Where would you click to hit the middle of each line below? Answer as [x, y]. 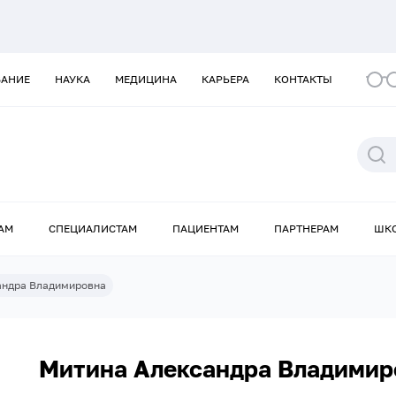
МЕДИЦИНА [146, 79]
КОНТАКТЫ [303, 79]
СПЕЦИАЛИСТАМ [93, 229]
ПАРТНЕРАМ [306, 229]
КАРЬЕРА [225, 79]
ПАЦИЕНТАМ [206, 229]
